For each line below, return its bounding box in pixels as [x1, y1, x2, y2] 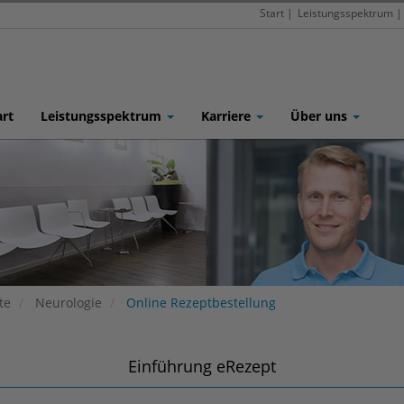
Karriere [201, 107, 255, 124]
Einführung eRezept [128, 355, 276, 377]
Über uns [290, 107, 352, 124]
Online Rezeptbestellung [123, 294, 276, 311]
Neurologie [35, 294, 102, 311]
